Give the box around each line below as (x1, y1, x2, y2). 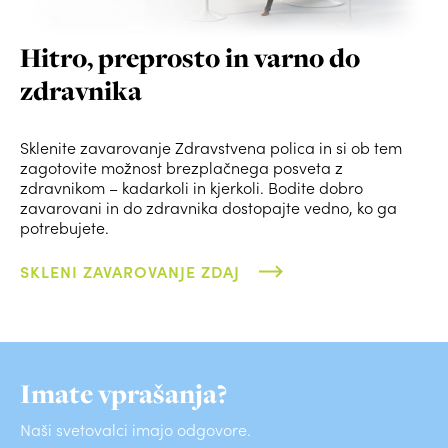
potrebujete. (20, 217, 109, 239)
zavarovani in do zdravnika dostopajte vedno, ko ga (20, 197, 397, 219)
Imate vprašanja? (20, 376, 227, 413)
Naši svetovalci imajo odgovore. (20, 419, 251, 441)
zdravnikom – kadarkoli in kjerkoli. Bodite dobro (20, 177, 363, 199)
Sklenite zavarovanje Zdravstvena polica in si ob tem (20, 137, 402, 159)
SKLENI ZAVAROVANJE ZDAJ (20, 260, 240, 283)
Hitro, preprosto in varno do (20, 40, 360, 77)
